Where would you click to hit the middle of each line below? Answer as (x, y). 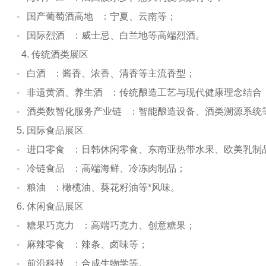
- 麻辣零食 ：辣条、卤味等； (82, 244)
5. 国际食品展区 (53, 130)
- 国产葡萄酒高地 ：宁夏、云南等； (96, 16)
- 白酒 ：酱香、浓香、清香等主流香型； (106, 73)
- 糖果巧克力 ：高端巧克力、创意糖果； (106, 225)
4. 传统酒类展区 (55, 54)
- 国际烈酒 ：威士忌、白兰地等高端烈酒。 (111, 35)
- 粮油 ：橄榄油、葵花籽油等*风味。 (98, 187)
